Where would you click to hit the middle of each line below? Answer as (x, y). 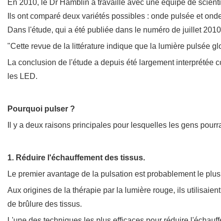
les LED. (22, 76)
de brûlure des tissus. (45, 204)
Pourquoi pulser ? (41, 109)
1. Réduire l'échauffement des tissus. (76, 157)
